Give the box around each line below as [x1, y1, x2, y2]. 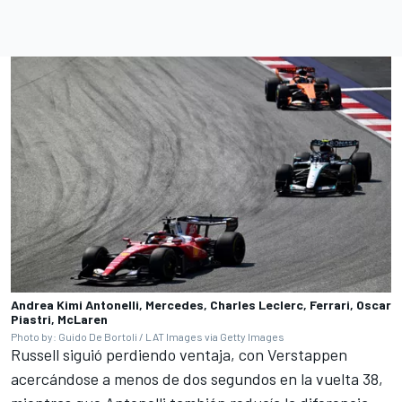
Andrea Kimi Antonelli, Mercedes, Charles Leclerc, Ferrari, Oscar [11, 296, 391, 312]
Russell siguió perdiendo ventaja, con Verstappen [11, 344, 347, 364]
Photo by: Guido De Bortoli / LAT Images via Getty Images [11, 329, 284, 343]
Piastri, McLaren [11, 310, 108, 327]
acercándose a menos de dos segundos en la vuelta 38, [11, 368, 383, 389]
